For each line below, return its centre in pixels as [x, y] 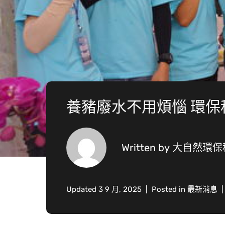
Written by [147, 148]
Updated [82, 189]
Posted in [170, 189]
